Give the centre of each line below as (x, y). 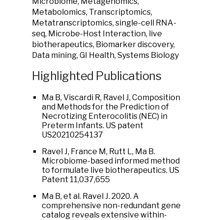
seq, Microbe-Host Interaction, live (97, 34)
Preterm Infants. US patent (93, 125)
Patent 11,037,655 (76, 179)
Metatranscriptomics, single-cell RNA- (104, 23)
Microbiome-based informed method (111, 161)
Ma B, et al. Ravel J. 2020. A (90, 196)
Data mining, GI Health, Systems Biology (105, 55)
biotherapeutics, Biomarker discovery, (103, 44)
